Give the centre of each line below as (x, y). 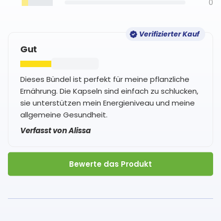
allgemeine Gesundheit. (64, 115)
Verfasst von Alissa (55, 131)
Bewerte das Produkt (110, 164)
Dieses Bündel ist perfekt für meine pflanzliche (105, 79)
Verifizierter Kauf (169, 34)
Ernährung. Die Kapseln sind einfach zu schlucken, (109, 91)
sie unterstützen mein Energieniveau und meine (108, 103)
